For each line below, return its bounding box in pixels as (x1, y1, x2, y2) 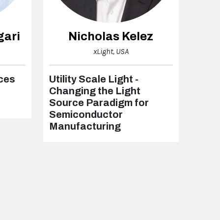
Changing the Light (49, 85, 140, 97)
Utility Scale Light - (49, 74, 138, 85)
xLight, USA (93, 47, 129, 56)
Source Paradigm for (49, 97, 149, 109)
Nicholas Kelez (68, 30, 154, 43)
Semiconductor (49, 109, 123, 120)
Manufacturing (49, 121, 121, 132)
